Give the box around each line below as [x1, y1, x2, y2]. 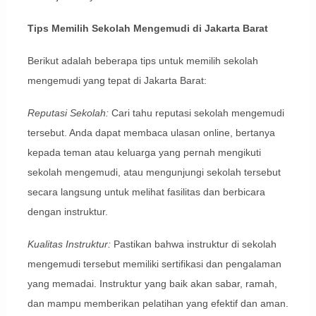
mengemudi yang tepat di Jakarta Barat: [27, 75, 207, 87]
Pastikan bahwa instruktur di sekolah [110, 238, 276, 250]
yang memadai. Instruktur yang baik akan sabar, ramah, [27, 278, 277, 290]
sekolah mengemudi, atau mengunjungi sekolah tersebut [27, 166, 281, 178]
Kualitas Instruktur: [27, 238, 111, 250]
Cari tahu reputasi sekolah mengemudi [108, 107, 284, 119]
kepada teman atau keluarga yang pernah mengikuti [27, 147, 261, 159]
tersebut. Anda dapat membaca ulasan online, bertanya [27, 127, 275, 139]
